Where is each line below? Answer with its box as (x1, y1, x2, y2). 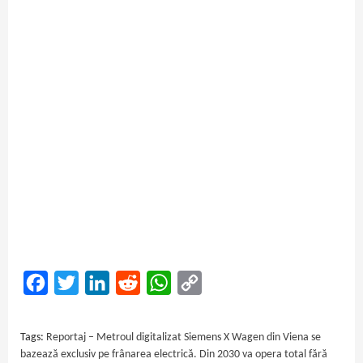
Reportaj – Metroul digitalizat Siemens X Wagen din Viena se (46, 331, 321, 344)
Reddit (140, 275, 174, 289)
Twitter (79, 275, 116, 289)
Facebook (48, 275, 97, 289)
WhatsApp (171, 275, 224, 289)
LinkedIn (109, 275, 152, 289)
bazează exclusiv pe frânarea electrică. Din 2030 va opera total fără (20, 348, 327, 361)
